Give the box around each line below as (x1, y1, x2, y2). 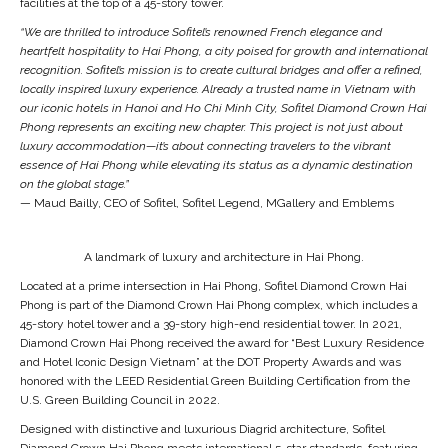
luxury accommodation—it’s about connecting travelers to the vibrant (19, 138, 391, 153)
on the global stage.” (19, 176, 129, 191)
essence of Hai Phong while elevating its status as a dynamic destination (19, 157, 413, 172)
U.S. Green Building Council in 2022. (19, 392, 220, 407)
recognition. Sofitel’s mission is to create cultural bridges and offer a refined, (19, 62, 423, 77)
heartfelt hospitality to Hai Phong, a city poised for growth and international (19, 43, 428, 58)
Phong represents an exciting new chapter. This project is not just (19, 119, 371, 134)
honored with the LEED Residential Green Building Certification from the (19, 373, 410, 388)
